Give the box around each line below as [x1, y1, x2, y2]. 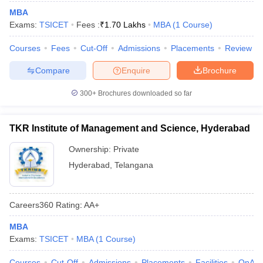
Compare [35, 65, 70, 75]
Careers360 [9, 200, 53, 210]
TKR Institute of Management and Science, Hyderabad [9, 123, 250, 133]
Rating [53, 200, 80, 210]
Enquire [122, 65, 150, 75]
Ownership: [69, 144, 113, 154]
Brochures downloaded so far [96, 89, 192, 97]
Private [113, 144, 139, 154]
